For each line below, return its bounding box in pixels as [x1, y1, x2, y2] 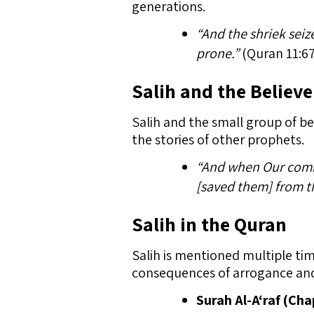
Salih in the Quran [132, 211, 287, 237]
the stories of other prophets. [132, 130, 304, 149]
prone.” [196, 44, 239, 62]
